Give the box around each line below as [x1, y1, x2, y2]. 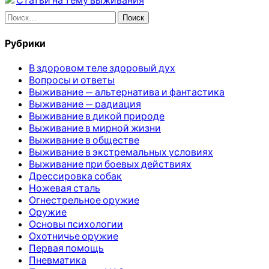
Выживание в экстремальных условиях [29, 145, 213, 157]
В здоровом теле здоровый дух [29, 61, 175, 73]
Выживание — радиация [29, 97, 141, 109]
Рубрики [5, 37, 46, 49]
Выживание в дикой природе [29, 109, 165, 121]
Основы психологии [29, 217, 123, 229]
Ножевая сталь [29, 181, 100, 193]
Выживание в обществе [29, 133, 139, 145]
